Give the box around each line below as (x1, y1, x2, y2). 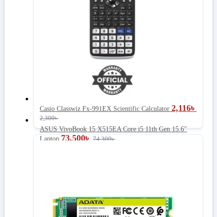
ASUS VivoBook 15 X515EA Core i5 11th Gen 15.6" (40, 125, 187, 133)
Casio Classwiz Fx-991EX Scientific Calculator (40, 105, 170, 113)
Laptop (40, 135, 59, 143)
